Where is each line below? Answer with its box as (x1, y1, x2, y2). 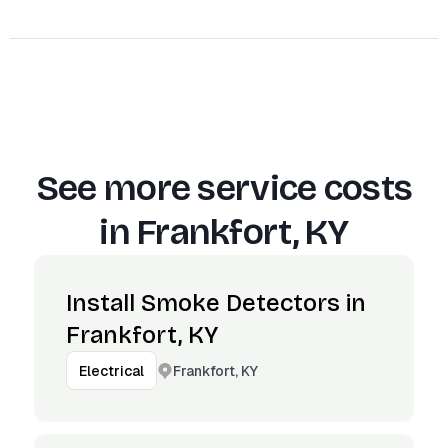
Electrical (79, 362, 144, 380)
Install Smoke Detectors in (66, 289, 366, 317)
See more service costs (35, 167, 413, 210)
